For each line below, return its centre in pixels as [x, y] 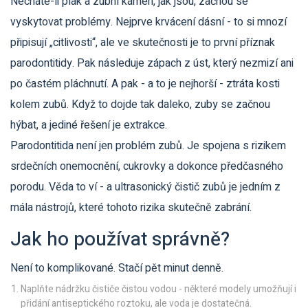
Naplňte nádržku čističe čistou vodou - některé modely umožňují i [158, 289]
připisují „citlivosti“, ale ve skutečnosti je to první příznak [143, 43]
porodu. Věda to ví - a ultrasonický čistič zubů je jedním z [145, 187]
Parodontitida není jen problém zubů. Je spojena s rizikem [148, 146]
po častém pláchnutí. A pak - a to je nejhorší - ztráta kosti [145, 84]
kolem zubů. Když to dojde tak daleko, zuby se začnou [140, 105]
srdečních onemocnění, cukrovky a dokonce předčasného [147, 167]
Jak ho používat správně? [120, 240]
